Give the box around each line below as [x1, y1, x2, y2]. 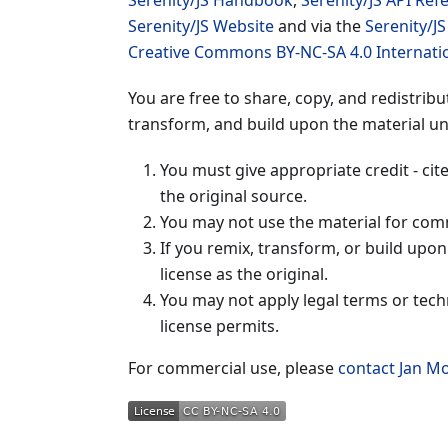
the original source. [160, 185, 307, 207]
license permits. [160, 315, 279, 337]
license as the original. [160, 263, 328, 285]
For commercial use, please [128, 357, 338, 379]
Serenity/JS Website [128, 15, 274, 37]
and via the [274, 15, 365, 37]
